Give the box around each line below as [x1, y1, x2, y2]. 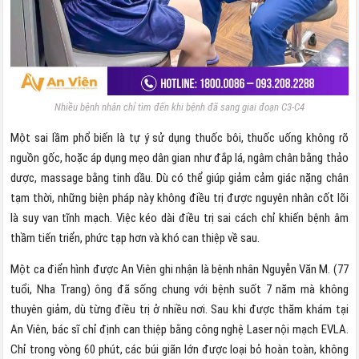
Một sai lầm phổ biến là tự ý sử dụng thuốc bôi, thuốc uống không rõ [10, 130, 349, 145]
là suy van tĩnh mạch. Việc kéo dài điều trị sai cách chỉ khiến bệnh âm [10, 210, 349, 225]
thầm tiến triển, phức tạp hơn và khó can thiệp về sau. [10, 230, 260, 245]
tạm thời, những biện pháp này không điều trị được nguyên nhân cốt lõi [10, 190, 349, 205]
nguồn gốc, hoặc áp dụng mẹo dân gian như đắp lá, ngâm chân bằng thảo [10, 150, 349, 165]
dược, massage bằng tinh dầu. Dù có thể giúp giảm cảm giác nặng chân [10, 170, 349, 185]
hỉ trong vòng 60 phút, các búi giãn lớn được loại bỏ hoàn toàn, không [18, 341, 349, 357]
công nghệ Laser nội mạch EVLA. [195, 321, 349, 337]
